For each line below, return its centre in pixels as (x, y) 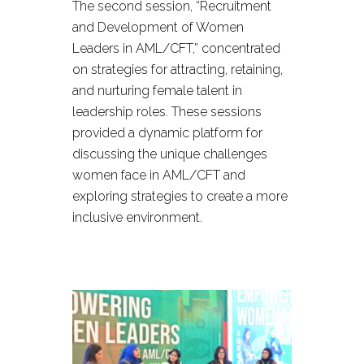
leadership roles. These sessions (167, 112)
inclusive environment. (137, 217)
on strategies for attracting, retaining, (178, 69)
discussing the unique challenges (170, 154)
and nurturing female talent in (157, 91)
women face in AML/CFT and (159, 175)
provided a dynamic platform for (167, 133)
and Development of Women (158, 27)
